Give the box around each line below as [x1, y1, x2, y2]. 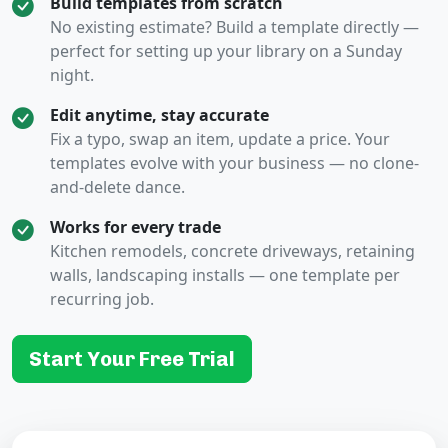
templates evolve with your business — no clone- [50, 151, 419, 174]
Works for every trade [50, 215, 221, 238]
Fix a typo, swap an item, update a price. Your [50, 127, 390, 150]
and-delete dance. [50, 175, 185, 198]
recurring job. [50, 287, 154, 310]
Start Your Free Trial [29, 346, 235, 371]
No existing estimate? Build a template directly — [50, 15, 419, 38]
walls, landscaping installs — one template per [50, 263, 400, 286]
